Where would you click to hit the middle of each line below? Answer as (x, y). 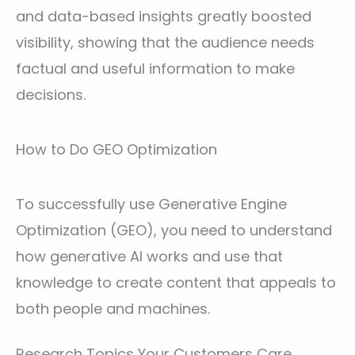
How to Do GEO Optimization (116, 150)
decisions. (51, 95)
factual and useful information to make (155, 69)
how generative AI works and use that (149, 257)
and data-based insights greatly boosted (164, 17)
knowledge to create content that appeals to (176, 283)
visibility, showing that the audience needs (165, 43)
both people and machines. (113, 309)
